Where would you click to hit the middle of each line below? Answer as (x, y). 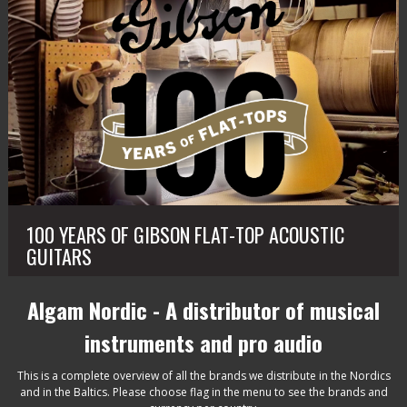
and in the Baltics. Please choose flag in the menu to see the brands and (203, 392)
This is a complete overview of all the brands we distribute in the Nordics (203, 375)
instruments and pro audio (203, 342)
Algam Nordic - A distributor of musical (203, 309)
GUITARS (59, 256)
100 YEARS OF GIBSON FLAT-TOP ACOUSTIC (185, 234)
